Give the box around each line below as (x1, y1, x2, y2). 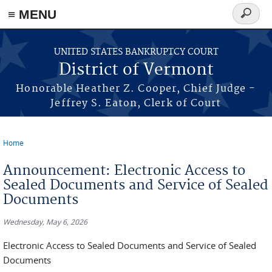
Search (233, 13, 269, 27)
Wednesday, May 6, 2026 (3, 217, 87, 226)
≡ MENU (8, 7, 56, 21)
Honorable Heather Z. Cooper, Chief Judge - (16, 83, 256, 95)
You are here (3, 145, 71, 159)
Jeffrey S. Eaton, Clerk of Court (50, 97, 222, 109)
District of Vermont (58, 60, 214, 80)
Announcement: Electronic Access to (3, 162, 245, 179)
